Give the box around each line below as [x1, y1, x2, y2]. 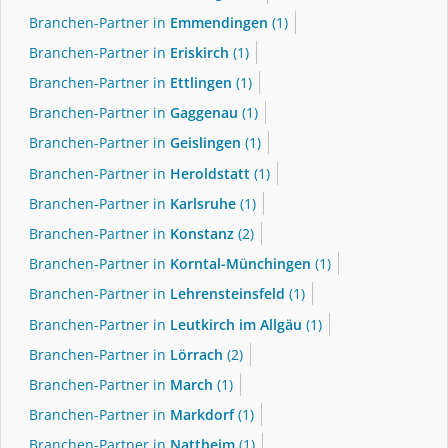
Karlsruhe [170, 193, 236, 213]
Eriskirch [170, 42, 229, 62]
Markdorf [170, 405, 234, 425]
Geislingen [170, 133, 241, 153]
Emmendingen [170, 12, 268, 32]
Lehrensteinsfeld [170, 284, 285, 304]
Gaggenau [170, 103, 238, 123]
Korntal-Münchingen [170, 254, 311, 274]
